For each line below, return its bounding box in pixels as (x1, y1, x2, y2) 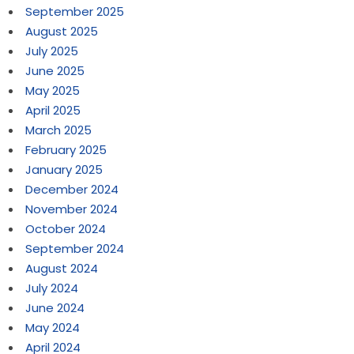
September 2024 (25, 240, 125, 258)
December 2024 (25, 181, 119, 198)
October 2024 (25, 220, 107, 238)
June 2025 (25, 62, 85, 80)
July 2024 (25, 280, 79, 297)
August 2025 (25, 23, 99, 40)
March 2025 (25, 122, 92, 139)
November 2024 (25, 201, 119, 218)
